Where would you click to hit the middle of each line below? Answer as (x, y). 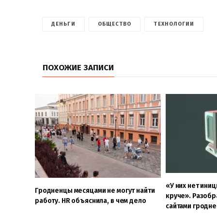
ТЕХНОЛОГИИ (174, 24)
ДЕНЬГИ (63, 24)
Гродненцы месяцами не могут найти (95, 191)
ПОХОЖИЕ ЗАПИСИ (78, 68)
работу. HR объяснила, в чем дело (91, 201)
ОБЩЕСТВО (115, 24)
